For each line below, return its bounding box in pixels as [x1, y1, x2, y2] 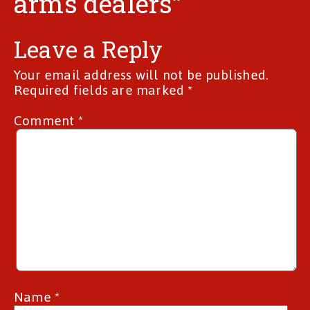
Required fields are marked [14, 77, 188, 104]
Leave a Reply [14, 33, 163, 64]
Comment [14, 108, 78, 134]
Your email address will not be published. [14, 62, 269, 89]
